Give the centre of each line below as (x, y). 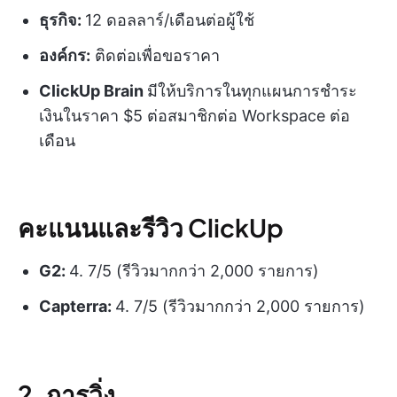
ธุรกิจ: (62, 20)
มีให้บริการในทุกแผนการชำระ (252, 91)
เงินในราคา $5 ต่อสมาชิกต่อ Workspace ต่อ (195, 116)
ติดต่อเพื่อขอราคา (155, 56)
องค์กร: (65, 56)
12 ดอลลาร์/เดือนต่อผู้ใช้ (170, 20)
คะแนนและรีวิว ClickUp (151, 228)
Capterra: (77, 307)
